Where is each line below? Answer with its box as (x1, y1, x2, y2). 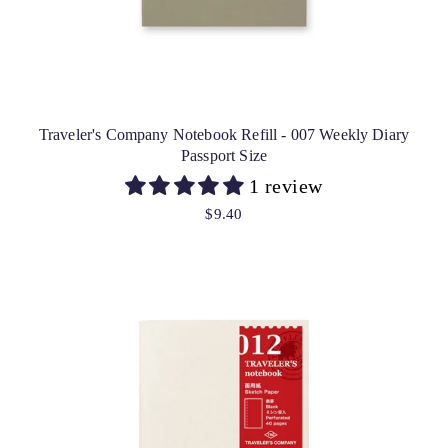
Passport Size (180, 146, 267, 164)
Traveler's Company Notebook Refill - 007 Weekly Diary (38, 125, 410, 143)
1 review (248, 174, 323, 197)
